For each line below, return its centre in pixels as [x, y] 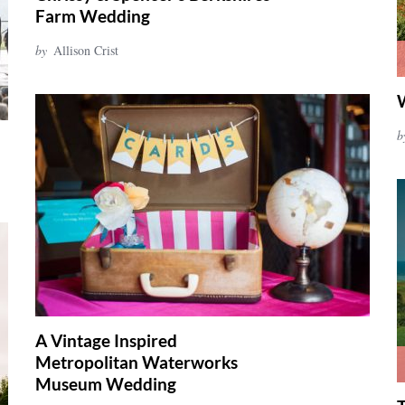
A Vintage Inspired [106, 340]
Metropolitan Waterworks [137, 362]
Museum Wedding [106, 384]
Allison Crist [86, 50]
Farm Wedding [93, 16]
